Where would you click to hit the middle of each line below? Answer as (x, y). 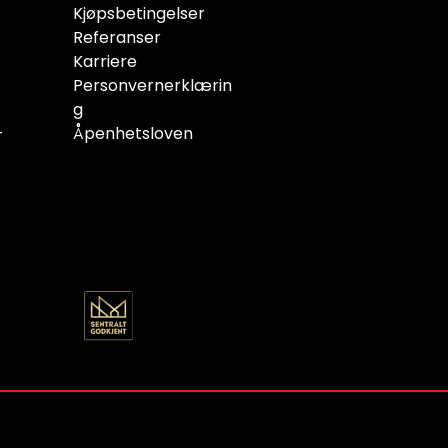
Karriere (105, 62)
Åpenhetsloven (133, 134)
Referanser (117, 38)
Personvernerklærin (152, 86)
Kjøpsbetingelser (139, 14)
